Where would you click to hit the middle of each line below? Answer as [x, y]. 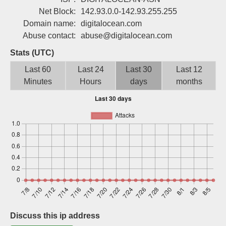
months [189, 81]
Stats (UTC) [32, 53]
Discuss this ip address [55, 216]
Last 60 [38, 69]
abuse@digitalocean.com [126, 36]
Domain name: [49, 23]
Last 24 [91, 69]
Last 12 [189, 69]
